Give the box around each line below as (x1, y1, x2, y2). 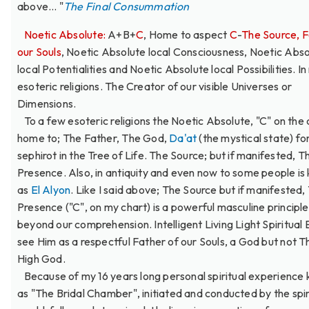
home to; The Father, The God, (17, 130, 170, 145)
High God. (17, 251, 66, 266)
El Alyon (30, 182, 71, 197)
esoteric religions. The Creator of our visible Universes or (17, 79, 292, 93)
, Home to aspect (143, 27, 230, 41)
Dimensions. (17, 96, 77, 110)
